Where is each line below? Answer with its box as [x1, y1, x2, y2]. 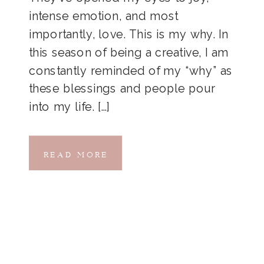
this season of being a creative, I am [29, 45, 229, 59]
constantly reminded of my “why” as [29, 64, 233, 77]
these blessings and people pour [29, 81, 216, 95]
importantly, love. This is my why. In [29, 27, 229, 41]
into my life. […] [29, 100, 110, 114]
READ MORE [43, 143, 108, 160]
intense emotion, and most [29, 9, 179, 23]
